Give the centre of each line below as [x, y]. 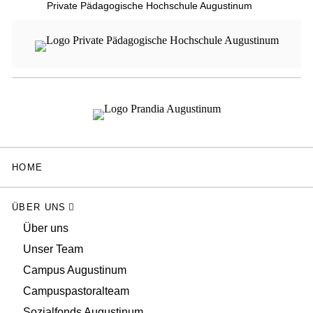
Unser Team [53, 249]
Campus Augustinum [75, 270]
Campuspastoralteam [76, 291]
